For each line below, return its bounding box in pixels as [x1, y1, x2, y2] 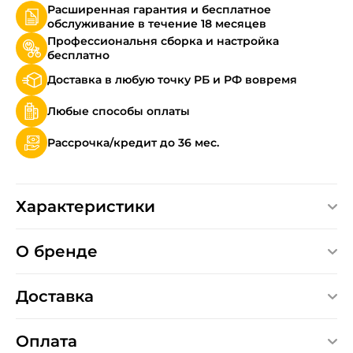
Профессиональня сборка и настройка [47, 34, 279, 48]
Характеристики [16, 197, 155, 216]
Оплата [16, 332, 77, 351]
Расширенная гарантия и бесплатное [47, 2, 271, 17]
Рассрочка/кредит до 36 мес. [47, 136, 219, 150]
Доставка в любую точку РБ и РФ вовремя [47, 72, 297, 87]
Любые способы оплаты [47, 104, 190, 118]
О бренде [16, 242, 98, 261]
